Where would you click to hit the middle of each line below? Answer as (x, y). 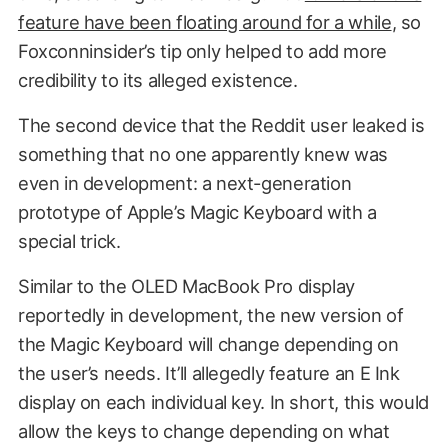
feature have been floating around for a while (204, 21)
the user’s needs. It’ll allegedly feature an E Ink (208, 372)
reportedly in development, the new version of (210, 314)
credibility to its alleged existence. (157, 79)
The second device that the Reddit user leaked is (221, 124)
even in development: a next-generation (184, 182)
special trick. (69, 240)
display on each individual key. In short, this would (223, 401)
